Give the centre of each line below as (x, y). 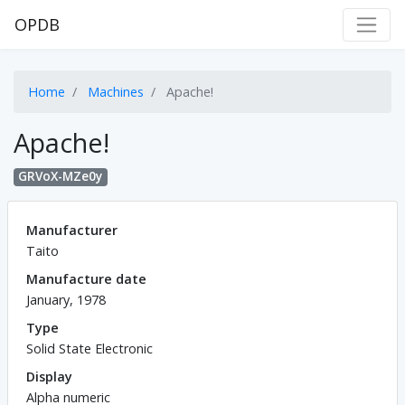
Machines (116, 92)
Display (49, 376)
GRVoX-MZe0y (61, 177)
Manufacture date (86, 278)
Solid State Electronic (89, 348)
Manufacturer (72, 230)
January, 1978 (66, 299)
